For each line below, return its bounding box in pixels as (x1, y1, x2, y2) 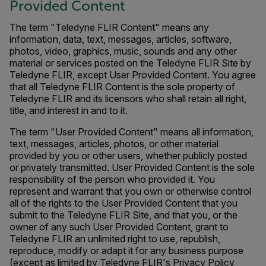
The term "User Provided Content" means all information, (9, 126, 254, 138)
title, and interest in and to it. (9, 104, 128, 116)
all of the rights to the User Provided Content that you (9, 197, 237, 209)
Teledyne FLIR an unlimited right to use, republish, (9, 233, 220, 245)
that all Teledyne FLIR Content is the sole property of (9, 81, 235, 93)
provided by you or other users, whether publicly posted (9, 150, 247, 161)
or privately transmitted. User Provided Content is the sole (9, 161, 255, 173)
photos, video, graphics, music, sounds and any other (9, 45, 237, 57)
